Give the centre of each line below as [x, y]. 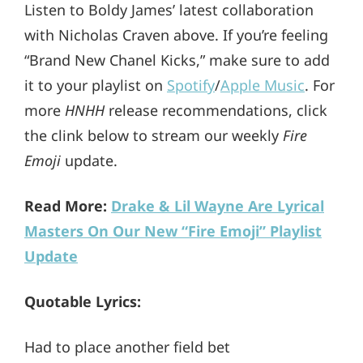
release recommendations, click [216, 110]
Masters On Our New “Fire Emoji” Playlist [173, 231]
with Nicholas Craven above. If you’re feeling [176, 34]
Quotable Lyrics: [83, 302]
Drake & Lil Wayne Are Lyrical [218, 206]
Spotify [191, 85]
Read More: [66, 206]
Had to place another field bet [127, 347]
